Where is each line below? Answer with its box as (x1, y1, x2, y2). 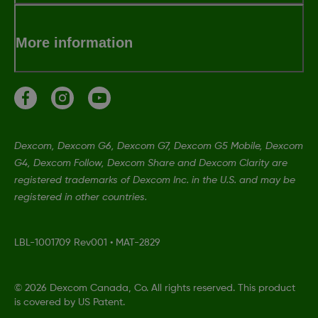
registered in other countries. (14, 192, 147, 202)
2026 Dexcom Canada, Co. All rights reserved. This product (25, 283, 295, 293)
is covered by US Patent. (14, 297, 125, 307)
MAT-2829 (116, 237, 160, 248)
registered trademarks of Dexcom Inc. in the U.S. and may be (14, 175, 295, 185)
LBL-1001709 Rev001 (14, 237, 107, 248)
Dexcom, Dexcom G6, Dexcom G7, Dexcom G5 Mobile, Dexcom (14, 141, 303, 151)
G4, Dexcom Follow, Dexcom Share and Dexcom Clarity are (14, 158, 287, 168)
